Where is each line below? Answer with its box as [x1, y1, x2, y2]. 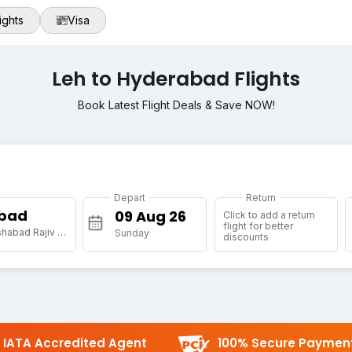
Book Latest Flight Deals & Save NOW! [77, 98, 275, 112]
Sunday [115, 227, 150, 240]
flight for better [222, 220, 293, 233]
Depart [114, 192, 146, 204]
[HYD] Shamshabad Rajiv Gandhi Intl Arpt [57, 226, 66, 239]
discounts [222, 231, 269, 244]
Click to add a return [222, 209, 315, 222]
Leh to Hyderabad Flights [52, 65, 300, 93]
